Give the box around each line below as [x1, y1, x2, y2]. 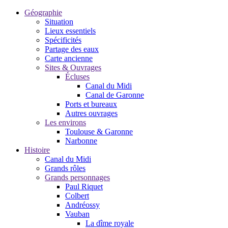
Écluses [65, 72, 90, 81]
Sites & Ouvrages [45, 63, 101, 72]
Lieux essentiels [45, 26, 96, 35]
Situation [45, 17, 73, 26]
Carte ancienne [45, 54, 93, 63]
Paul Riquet [65, 182, 103, 191]
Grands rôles [45, 164, 85, 173]
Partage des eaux [45, 45, 99, 53]
